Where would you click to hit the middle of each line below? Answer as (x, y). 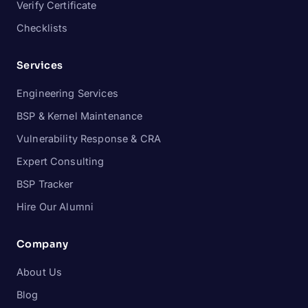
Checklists (42, 28)
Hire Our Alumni (55, 207)
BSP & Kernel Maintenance (80, 116)
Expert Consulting (60, 162)
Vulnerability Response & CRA (89, 139)
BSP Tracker (45, 184)
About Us (40, 272)
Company (43, 244)
